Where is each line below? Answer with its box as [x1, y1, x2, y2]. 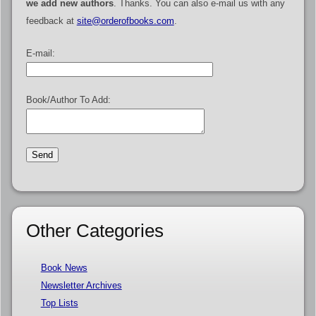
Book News [40, 262, 87, 273]
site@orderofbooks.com [76, 16, 174, 27]
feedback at [25, 16, 77, 27]
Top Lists [40, 297, 78, 308]
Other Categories [25, 220, 164, 242]
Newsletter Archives [40, 279, 122, 291]
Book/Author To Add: [25, 94, 111, 105]
